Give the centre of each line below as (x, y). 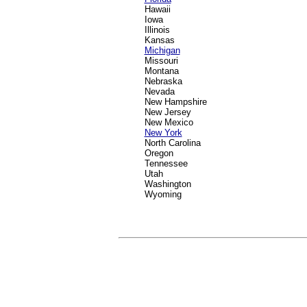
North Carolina (172, 143)
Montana (161, 71)
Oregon (159, 153)
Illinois (157, 30)
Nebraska (163, 81)
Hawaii (157, 9)
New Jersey (168, 112)
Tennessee (166, 163)
